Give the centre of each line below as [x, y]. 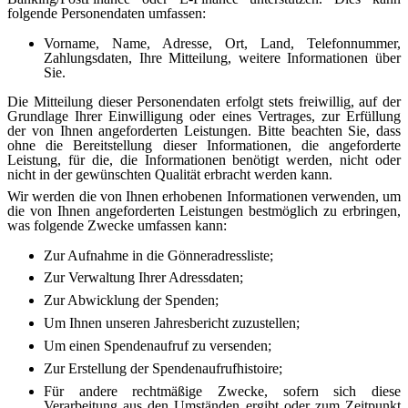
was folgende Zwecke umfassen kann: [117, 225]
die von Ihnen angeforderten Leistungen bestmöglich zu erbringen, [204, 210]
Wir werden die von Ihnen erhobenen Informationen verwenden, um [204, 196]
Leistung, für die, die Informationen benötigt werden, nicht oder [204, 159]
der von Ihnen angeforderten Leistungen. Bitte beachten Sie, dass [204, 130]
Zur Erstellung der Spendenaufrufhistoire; [163, 369]
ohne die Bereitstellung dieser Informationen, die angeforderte [204, 145]
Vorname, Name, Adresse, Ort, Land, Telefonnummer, [222, 43]
